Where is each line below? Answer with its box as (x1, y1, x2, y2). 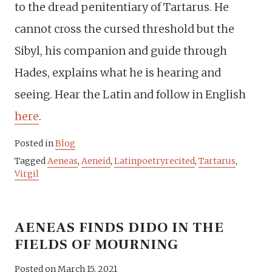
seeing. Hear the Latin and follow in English (15, 87, 246, 102)
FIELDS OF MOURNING (15, 236, 179, 254)
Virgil (15, 168, 39, 180)
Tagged (15, 155, 47, 167)
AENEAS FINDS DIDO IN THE (15, 219, 225, 237)
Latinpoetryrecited (114, 155, 195, 167)
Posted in (15, 138, 55, 149)
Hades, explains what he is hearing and (15, 66, 221, 80)
